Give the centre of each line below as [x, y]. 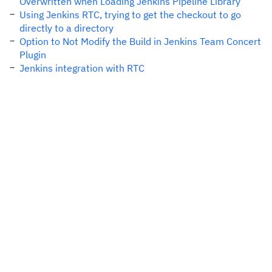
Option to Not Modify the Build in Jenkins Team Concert [140, 41]
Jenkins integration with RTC [82, 68]
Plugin [33, 55]
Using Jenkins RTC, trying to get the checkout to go [130, 15]
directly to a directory [66, 28]
